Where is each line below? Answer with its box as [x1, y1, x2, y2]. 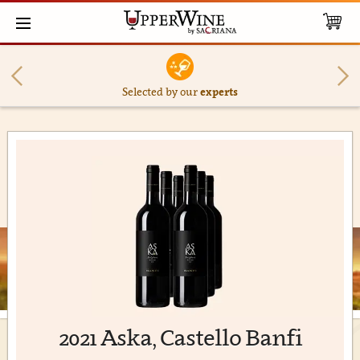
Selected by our [121, 85, 200, 98]
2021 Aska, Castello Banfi [58, 324, 302, 350]
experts [199, 85, 238, 98]
